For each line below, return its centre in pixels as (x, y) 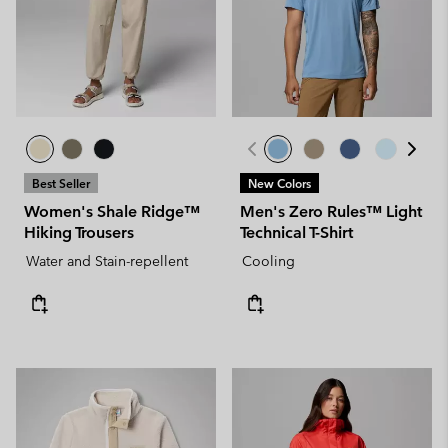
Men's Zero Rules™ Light (331, 211)
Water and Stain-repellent (107, 261)
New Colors (279, 183)
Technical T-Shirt (296, 232)
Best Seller (61, 183)
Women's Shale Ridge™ (112, 211)
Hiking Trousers (79, 232)
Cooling (268, 261)
